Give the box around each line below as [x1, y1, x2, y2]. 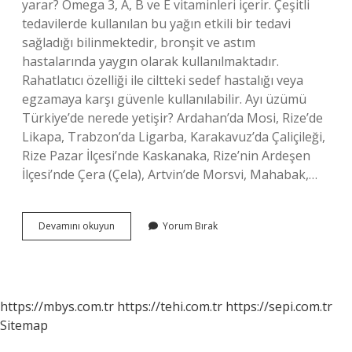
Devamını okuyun [38, 219, 115, 233]
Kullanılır [114, 261, 152, 274]
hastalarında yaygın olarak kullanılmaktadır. [22, 53, 279, 70]
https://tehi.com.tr [117, 298, 222, 315]
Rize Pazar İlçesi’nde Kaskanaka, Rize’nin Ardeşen [22, 147, 310, 164]
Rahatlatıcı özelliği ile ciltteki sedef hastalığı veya [22, 71, 303, 89]
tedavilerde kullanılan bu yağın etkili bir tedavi [22, 15, 291, 32]
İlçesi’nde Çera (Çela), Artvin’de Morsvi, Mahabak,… [22, 166, 317, 183]
